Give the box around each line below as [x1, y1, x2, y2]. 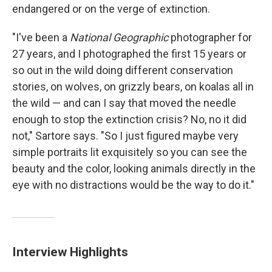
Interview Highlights [12, 244, 128, 260]
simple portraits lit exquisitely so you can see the [12, 146, 247, 159]
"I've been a [12, 31, 70, 44]
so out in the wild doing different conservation [12, 64, 233, 77]
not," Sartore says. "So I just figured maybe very [12, 129, 239, 143]
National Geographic [70, 31, 168, 44]
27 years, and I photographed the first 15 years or [12, 47, 246, 61]
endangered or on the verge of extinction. [12, 2, 210, 16]
